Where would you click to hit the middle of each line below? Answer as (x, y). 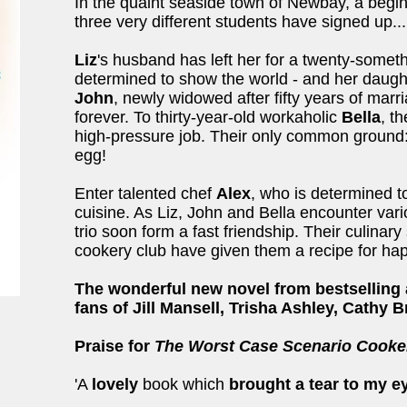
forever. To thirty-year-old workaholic (208, 117)
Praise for (114, 346)
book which (181, 384)
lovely (115, 384)
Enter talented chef (145, 194)
